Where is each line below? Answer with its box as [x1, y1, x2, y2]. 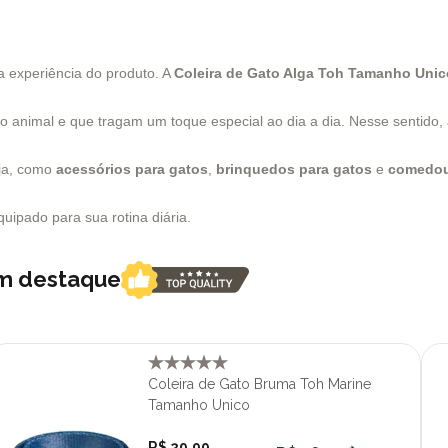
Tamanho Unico [148, 396, 251, 413]
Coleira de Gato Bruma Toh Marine [148, 375, 372, 392]
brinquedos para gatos [216, 160, 372, 177]
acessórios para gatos [56, 160, 208, 177]
